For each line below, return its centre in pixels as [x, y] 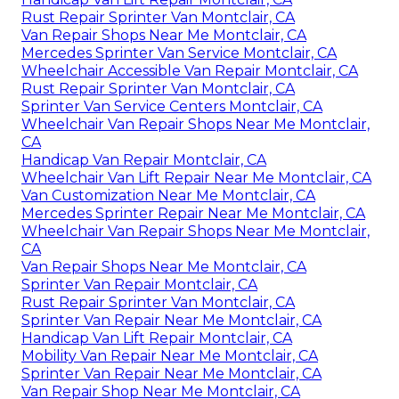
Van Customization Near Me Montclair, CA [168, 195]
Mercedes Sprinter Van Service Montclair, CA [179, 53]
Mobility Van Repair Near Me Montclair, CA [170, 355]
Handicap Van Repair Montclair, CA [144, 159]
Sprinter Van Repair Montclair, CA [139, 284]
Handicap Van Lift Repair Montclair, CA [157, 338]
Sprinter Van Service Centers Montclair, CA [172, 106]
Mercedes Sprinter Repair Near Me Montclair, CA [193, 213]
